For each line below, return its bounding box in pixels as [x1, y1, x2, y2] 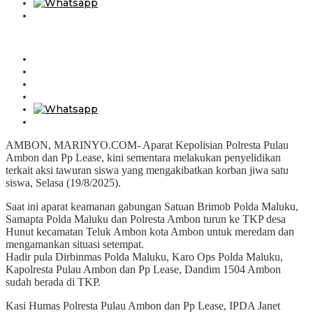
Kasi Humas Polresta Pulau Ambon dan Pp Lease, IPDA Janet [6, 299, 280, 312]
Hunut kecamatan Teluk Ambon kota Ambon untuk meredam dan [6, 225, 294, 238]
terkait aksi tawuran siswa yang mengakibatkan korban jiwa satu [6, 163, 289, 176]
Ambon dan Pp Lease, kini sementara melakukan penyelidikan [6, 151, 281, 163]
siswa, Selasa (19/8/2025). [6, 176, 121, 189]
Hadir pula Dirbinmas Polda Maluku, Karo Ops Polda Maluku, [6, 250, 283, 263]
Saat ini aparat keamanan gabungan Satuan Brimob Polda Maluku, [6, 200, 298, 212]
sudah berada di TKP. [6, 275, 101, 288]
